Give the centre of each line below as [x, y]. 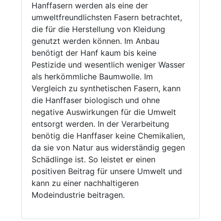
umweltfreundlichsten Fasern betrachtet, [107, 18]
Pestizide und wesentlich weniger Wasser [108, 65]
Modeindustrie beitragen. [78, 195]
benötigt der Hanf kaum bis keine [94, 53]
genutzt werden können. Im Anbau [95, 41]
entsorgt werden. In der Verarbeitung [100, 124]
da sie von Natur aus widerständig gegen [108, 148]
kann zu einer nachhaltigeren [85, 183]
